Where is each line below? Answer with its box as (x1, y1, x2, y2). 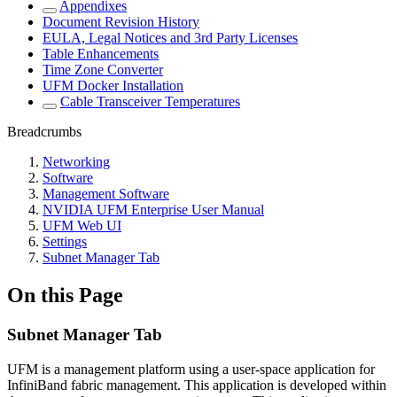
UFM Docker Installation (43, 78, 183, 94)
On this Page (7, 284, 123, 307)
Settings (43, 234, 87, 250)
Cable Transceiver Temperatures (60, 94, 240, 110)
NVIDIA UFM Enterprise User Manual (43, 202, 264, 218)
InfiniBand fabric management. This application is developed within (7, 377, 386, 393)
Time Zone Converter (43, 62, 163, 78)
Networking (43, 154, 110, 170)
